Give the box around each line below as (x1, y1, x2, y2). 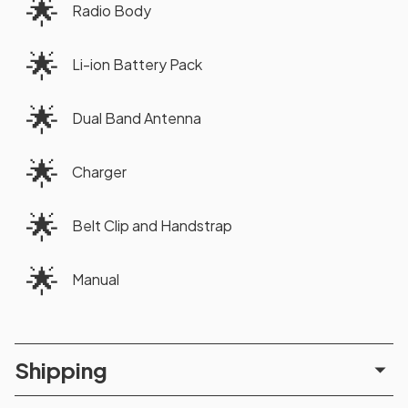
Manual (72, 269, 119, 289)
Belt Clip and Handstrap (72, 215, 232, 235)
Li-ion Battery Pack (72, 54, 202, 74)
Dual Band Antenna (72, 107, 201, 127)
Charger (72, 161, 127, 181)
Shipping (15, 355, 107, 383)
